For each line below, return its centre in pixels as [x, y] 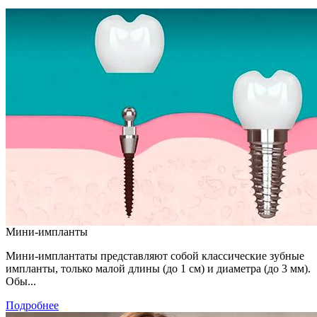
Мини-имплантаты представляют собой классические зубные [155, 255]
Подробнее [32, 305]
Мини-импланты [47, 231]
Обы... [21, 281]
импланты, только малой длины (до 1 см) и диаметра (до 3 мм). [158, 268]
